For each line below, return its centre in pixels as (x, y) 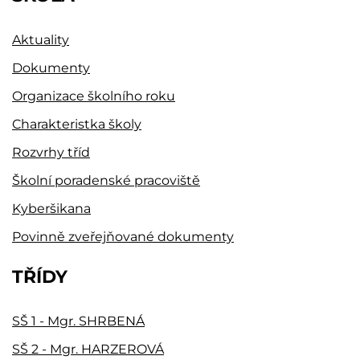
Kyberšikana (51, 208)
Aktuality (41, 39)
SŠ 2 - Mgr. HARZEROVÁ (88, 349)
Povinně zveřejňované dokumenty (123, 236)
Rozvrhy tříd (51, 152)
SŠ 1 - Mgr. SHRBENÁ (78, 321)
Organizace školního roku (94, 96)
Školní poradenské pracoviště (106, 180)
